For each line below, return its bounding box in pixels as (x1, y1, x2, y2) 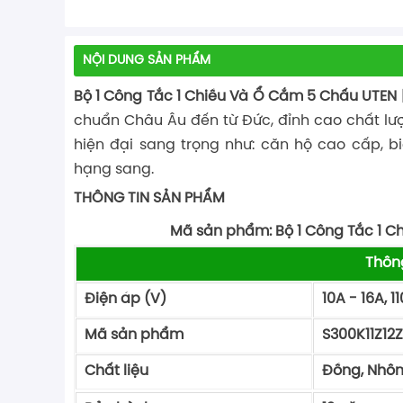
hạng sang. (74, 162, 154, 178)
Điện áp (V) (81, 291, 292, 308)
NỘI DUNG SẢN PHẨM (83, 53, 210, 67)
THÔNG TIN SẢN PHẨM (74, 191, 225, 207)
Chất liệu (81, 363, 148, 380)
